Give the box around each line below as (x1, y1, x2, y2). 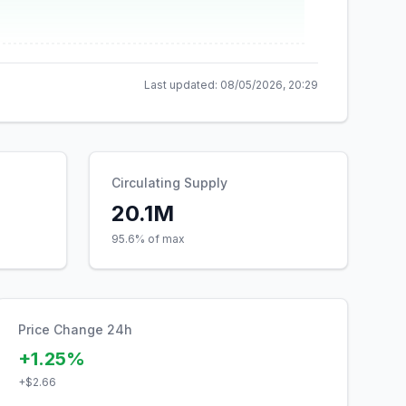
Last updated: (144, 78, 220, 92)
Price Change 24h (17, 322, 132, 337)
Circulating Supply (111, 175, 227, 190)
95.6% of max (111, 232, 185, 246)
